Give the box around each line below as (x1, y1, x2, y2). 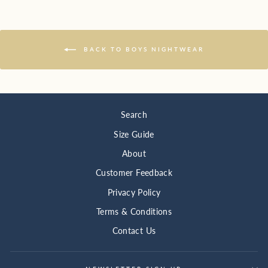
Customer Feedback (96, 168, 172, 178)
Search (120, 110, 148, 120)
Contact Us (112, 226, 156, 236)
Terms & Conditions (96, 207, 172, 217)
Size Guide (114, 129, 154, 139)
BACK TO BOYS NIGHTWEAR (81, 45, 204, 53)
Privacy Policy (107, 187, 161, 197)
